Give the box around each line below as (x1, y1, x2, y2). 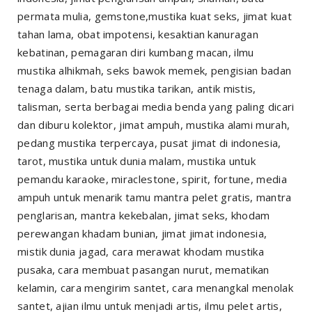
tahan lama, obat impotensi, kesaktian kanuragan (17, 27, 259, 42)
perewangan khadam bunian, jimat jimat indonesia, (17, 226, 267, 241)
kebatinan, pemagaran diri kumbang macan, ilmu (17, 45, 254, 60)
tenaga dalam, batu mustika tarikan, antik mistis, (17, 81, 256, 96)
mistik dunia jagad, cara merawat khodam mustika (17, 244, 265, 259)
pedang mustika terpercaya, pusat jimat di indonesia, (17, 136, 281, 150)
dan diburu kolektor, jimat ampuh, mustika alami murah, (17, 118, 290, 132)
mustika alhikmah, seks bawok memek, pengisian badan (17, 63, 292, 78)
